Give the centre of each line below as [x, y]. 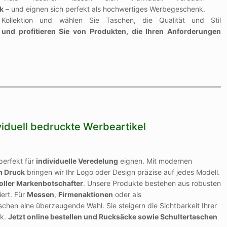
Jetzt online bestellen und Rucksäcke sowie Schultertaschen [112, 216]
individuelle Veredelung [77, 161]
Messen [40, 194]
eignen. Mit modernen [155, 161]
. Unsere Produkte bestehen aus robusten [152, 183]
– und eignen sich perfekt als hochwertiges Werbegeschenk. [104, 9]
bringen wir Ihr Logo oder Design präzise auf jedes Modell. [122, 172]
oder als [127, 194]
